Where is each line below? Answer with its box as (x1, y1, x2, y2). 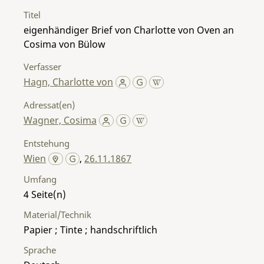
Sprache (24, 243, 56, 256)
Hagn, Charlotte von (24, 75, 113, 88)
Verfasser (24, 60, 61, 72)
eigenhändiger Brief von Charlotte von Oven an (24, 23, 234, 37)
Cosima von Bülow (24, 37, 105, 51)
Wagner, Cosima (24, 113, 97, 127)
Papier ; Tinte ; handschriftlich (24, 223, 157, 236)
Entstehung (24, 137, 70, 149)
